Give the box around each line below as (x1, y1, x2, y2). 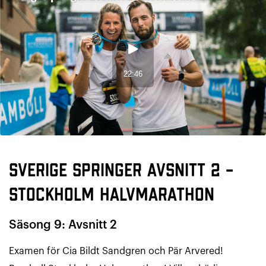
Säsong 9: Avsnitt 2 (9, 219, 117, 231)
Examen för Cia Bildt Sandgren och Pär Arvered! (9, 246, 223, 256)
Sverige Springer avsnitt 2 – (9, 160, 233, 182)
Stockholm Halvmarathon (9, 185, 214, 206)
